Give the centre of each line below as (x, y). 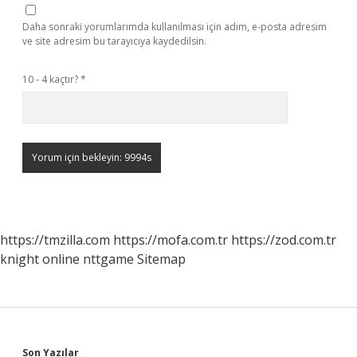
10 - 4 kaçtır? (51, 79)
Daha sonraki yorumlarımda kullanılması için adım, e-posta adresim (175, 27)
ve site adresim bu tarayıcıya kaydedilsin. (114, 41)
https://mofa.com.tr (171, 240)
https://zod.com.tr (284, 240)
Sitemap (161, 259)
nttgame (108, 259)
